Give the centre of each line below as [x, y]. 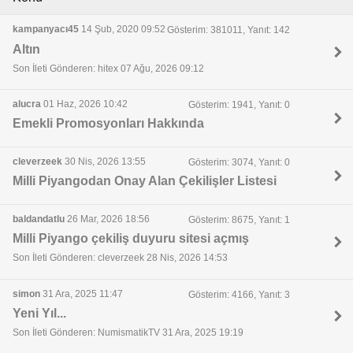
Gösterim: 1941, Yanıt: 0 [239, 105]
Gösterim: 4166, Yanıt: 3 [239, 294]
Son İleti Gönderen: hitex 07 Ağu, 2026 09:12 [108, 68]
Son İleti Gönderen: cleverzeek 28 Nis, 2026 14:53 [120, 258]
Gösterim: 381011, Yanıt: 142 [228, 30]
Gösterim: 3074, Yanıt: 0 [239, 162]
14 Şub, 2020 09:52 [122, 30]
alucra [27, 104]
